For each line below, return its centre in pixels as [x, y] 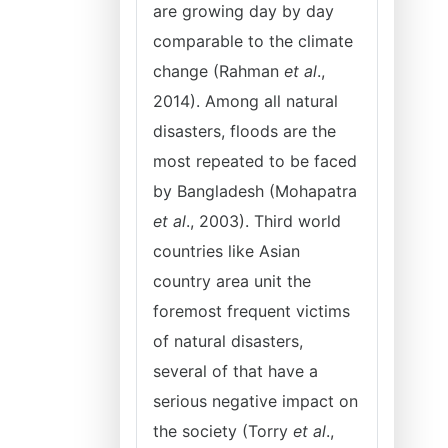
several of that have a [235, 371]
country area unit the [232, 281]
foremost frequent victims [251, 311]
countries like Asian [226, 251]
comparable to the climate [253, 41]
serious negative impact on [255, 401]
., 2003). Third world [263, 221]
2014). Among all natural [245, 101]
